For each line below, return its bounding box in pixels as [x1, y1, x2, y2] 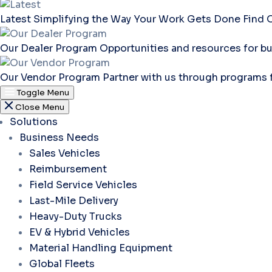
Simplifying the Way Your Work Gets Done [33, 12, 243, 25]
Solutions [10, 115, 58, 128]
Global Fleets [29, 257, 95, 270]
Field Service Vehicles [29, 178, 137, 191]
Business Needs [19, 131, 99, 144]
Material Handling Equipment [29, 241, 172, 254]
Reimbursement [29, 162, 107, 175]
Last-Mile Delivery [29, 194, 118, 207]
